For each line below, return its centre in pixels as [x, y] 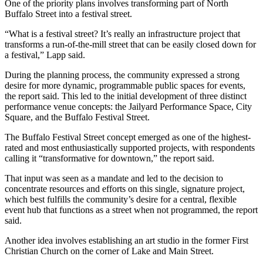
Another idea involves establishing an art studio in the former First [127, 241]
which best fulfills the [45, 200]
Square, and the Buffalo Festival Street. [78, 117]
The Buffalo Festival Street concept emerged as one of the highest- [128, 137]
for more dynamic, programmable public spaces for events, [137, 86]
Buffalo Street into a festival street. [68, 14]
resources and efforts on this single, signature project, [147, 189]
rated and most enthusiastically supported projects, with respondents [130, 148]
